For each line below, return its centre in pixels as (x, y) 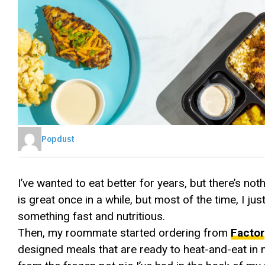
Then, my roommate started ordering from (124, 233)
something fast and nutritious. (91, 216)
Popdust (58, 139)
